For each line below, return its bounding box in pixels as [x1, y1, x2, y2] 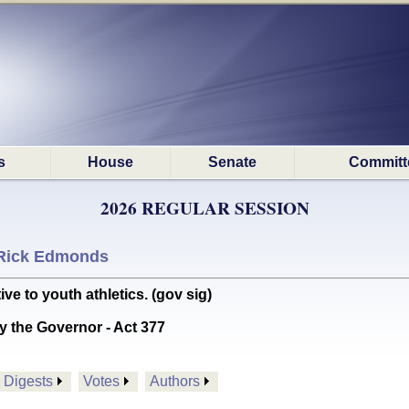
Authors [150, 373, 200, 389]
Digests [4, 373, 53, 389]
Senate [208, 154, 257, 170]
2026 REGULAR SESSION [100, 195, 309, 221]
